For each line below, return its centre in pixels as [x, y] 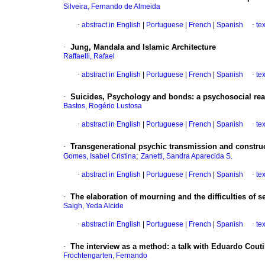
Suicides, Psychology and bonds [131, 97]
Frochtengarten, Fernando [105, 256]
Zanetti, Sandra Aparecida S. [187, 156]
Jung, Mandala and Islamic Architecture [143, 47]
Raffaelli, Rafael [89, 56]
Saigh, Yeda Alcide [93, 206]
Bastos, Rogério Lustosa [103, 106]
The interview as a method [119, 247]
